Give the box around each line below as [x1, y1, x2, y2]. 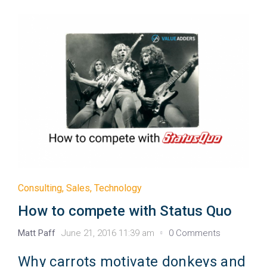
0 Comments [169, 228, 221, 239]
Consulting [18, 182, 62, 194]
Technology [94, 182, 142, 194]
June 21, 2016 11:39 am [61, 228, 154, 239]
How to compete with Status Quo [18, 203, 232, 220]
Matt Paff [18, 228, 55, 239]
